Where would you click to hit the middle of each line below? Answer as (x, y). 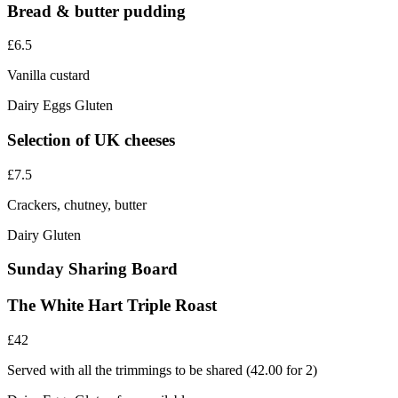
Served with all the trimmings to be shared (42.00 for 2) (162, 370)
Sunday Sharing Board (92, 269)
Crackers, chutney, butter (77, 204)
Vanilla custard (48, 76)
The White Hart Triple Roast (112, 306)
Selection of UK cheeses (91, 140)
